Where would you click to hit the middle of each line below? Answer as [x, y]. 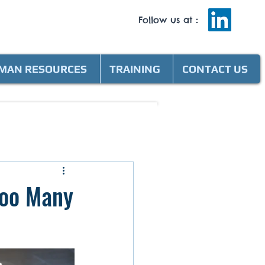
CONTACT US [215, 69]
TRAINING [135, 69]
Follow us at [165, 20]
